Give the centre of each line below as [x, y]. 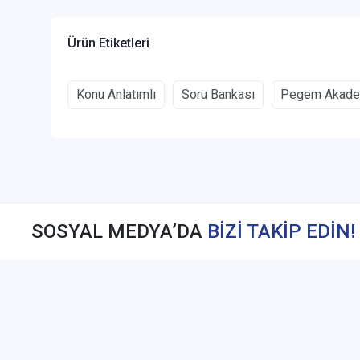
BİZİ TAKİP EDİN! [281, 231]
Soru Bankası [218, 95]
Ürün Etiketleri [108, 43]
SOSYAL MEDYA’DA [119, 231]
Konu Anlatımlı [116, 95]
